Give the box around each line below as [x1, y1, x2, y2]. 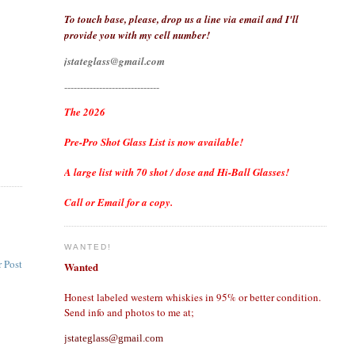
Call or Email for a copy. [63, 195, 173, 210]
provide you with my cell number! [63, 28, 210, 43]
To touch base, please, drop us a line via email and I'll [63, 12, 299, 27]
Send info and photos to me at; [63, 304, 194, 319]
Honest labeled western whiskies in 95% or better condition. [63, 289, 321, 304]
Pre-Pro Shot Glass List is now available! [63, 135, 243, 150]
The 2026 [63, 105, 105, 120]
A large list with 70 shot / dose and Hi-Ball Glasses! [63, 165, 289, 180]
